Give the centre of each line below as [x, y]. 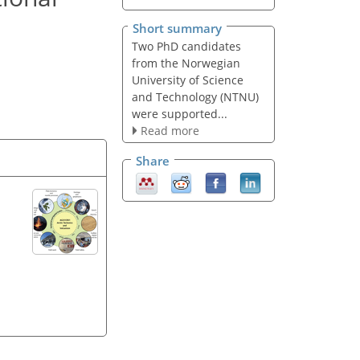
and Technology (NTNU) [195, 96]
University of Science [187, 80]
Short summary [177, 28]
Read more [170, 130]
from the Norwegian [186, 63]
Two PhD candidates [186, 46]
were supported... [179, 113]
